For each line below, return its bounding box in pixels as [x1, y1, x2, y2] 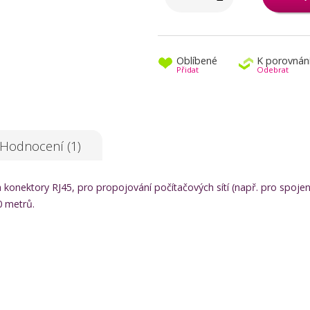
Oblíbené [176, 54, 217, 67]
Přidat [176, 64, 199, 75]
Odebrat [257, 64, 289, 75]
